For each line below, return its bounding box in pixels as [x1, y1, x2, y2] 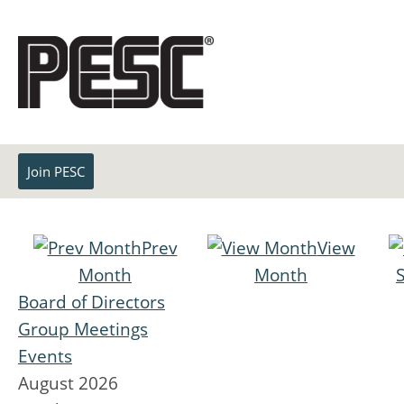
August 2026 [18, 372, 118, 395]
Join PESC [27, 162, 85, 180]
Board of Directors [18, 290, 165, 314]
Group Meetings [18, 317, 148, 341]
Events [18, 344, 72, 368]
